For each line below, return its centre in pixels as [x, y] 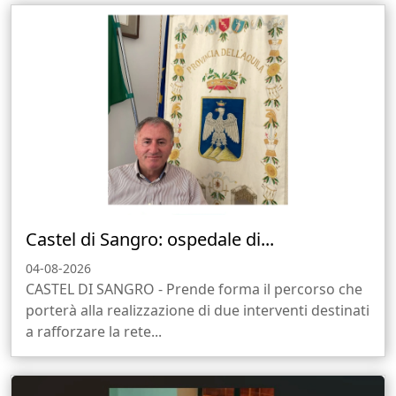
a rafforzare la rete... [94, 331]
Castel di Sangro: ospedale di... [150, 239]
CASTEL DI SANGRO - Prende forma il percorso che [194, 289]
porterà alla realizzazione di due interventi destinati [198, 310]
